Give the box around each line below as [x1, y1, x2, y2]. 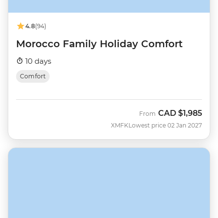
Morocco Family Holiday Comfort [16, 37, 182, 50]
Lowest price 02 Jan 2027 [128, 121, 202, 129]
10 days [23, 56, 51, 66]
